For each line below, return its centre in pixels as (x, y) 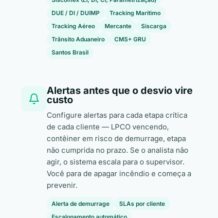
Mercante (118, 26)
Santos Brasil (70, 52)
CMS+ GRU (130, 39)
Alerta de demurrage (81, 204)
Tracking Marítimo (135, 13)
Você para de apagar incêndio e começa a (119, 173)
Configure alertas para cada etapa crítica (117, 115)
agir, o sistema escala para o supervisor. (116, 162)
